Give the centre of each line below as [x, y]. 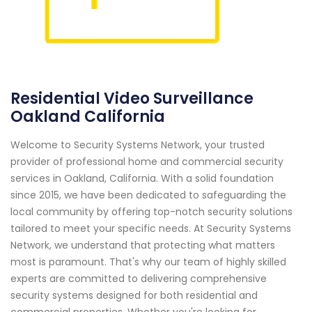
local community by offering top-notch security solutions [151, 212]
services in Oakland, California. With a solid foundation [142, 179]
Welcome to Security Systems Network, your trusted [138, 145]
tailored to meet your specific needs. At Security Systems [151, 229]
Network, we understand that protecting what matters [143, 245]
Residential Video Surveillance [132, 99]
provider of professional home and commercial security [147, 162]
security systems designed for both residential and [134, 296]
